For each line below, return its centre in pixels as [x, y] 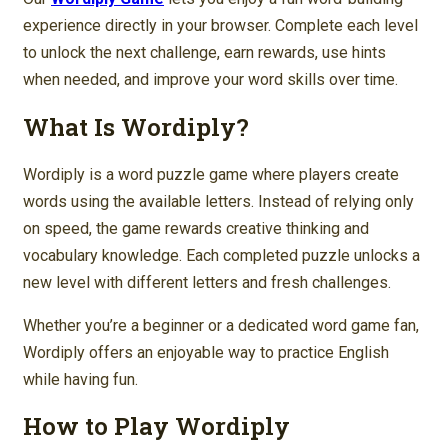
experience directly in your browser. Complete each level [220, 25]
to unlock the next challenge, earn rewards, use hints [204, 52]
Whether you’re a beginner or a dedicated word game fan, [221, 325]
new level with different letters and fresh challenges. [207, 282]
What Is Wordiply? [136, 126]
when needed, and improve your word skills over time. [210, 79]
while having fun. [80, 379]
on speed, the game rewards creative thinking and [196, 228]
